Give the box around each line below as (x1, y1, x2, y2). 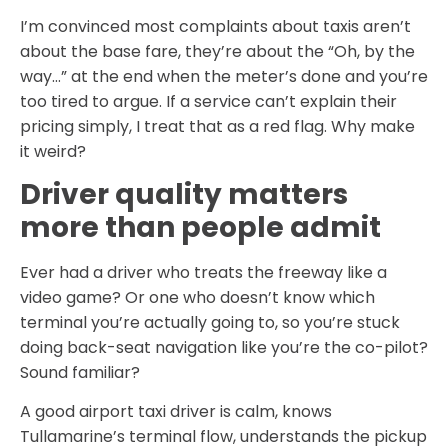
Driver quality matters (20, 175, 348, 215)
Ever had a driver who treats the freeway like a (20, 261, 387, 285)
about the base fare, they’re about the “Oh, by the (20, 39, 415, 63)
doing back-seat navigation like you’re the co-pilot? (20, 336, 428, 360)
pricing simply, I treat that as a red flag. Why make (20, 114, 415, 138)
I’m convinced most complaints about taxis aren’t (20, 14, 411, 38)
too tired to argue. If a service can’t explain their (20, 89, 397, 113)
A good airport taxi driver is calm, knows (20, 400, 332, 424)
